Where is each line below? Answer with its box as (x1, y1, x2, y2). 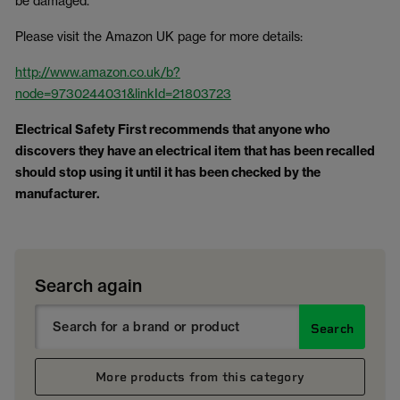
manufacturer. (15, 186, 100, 202)
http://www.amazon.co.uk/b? (15, 64, 180, 79)
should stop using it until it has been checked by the (15, 164, 321, 180)
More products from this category (96, 370, 304, 384)
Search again (35, 275, 142, 296)
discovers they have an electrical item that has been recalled (15, 143, 375, 159)
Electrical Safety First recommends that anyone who (15, 121, 330, 137)
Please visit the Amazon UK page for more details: (15, 29, 303, 44)
